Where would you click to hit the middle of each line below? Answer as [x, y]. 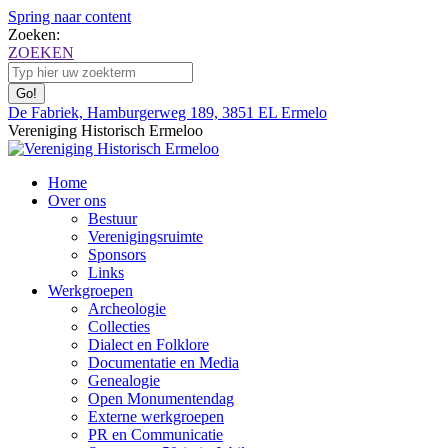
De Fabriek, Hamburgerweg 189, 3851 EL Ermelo [167, 112]
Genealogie [124, 380]
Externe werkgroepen [156, 416]
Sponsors [117, 254]
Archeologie [127, 308]
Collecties [119, 326]
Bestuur [112, 218]
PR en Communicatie [155, 434]
